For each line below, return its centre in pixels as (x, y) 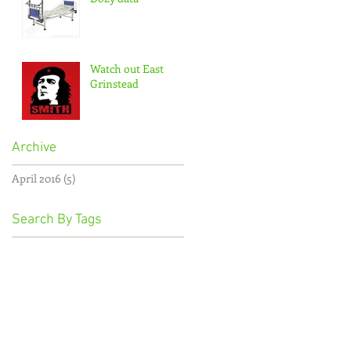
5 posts (92, 178)
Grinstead (114, 83)
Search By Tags (57, 220)
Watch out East (127, 69)
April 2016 (36, 178)
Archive (34, 148)
